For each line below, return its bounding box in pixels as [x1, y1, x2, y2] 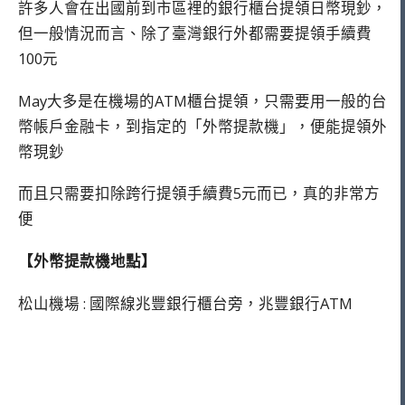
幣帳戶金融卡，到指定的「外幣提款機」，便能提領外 [18, 115, 387, 137]
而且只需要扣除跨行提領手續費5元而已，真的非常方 [18, 183, 380, 204]
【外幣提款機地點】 [18, 250, 156, 272]
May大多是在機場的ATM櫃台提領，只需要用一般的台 [18, 89, 387, 111]
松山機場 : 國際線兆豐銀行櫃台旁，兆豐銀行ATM [18, 292, 353, 314]
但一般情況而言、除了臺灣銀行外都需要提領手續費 [18, 22, 372, 43]
